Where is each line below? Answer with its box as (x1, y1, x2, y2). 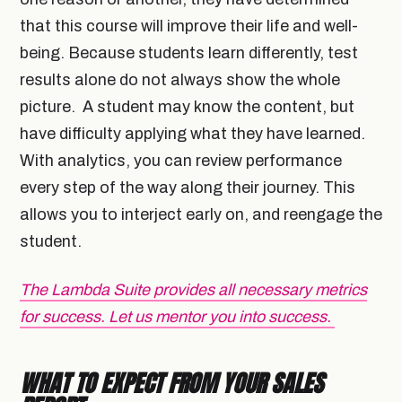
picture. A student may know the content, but (20, 97, 354, 116)
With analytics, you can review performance (20, 151, 342, 170)
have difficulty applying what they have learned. (20, 124, 365, 143)
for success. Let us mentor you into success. (20, 307, 335, 326)
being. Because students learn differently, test (20, 43, 358, 62)
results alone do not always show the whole (20, 70, 340, 89)
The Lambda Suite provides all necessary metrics (20, 280, 367, 299)
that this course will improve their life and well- (20, 16, 358, 35)
